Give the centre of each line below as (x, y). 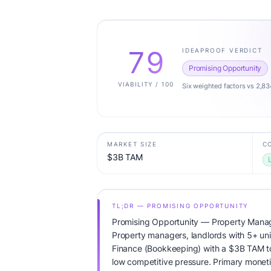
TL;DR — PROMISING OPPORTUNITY (181, 206)
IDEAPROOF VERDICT (222, 50)
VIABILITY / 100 (146, 84)
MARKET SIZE (132, 144)
